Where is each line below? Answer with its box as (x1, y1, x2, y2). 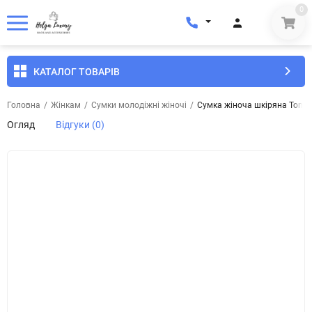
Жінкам (51, 100, 81, 110)
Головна (7, 100, 40, 110)
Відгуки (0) (56, 119, 104, 130)
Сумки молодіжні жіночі (91, 100, 187, 110)
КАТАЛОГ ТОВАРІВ (33, 65, 120, 77)
